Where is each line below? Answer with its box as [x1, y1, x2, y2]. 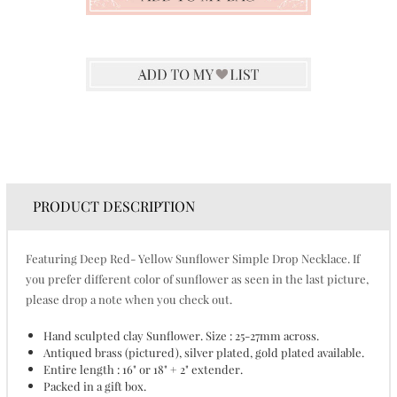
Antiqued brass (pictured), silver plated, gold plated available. [43, 345, 364, 360]
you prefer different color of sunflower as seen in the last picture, [25, 271, 369, 286]
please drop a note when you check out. [25, 292, 232, 307]
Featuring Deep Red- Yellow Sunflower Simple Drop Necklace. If [25, 251, 360, 266]
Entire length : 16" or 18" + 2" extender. [43, 362, 243, 377]
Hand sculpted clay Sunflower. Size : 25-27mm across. [43, 328, 319, 343]
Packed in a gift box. [43, 378, 146, 393]
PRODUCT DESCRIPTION [32, 197, 195, 215]
